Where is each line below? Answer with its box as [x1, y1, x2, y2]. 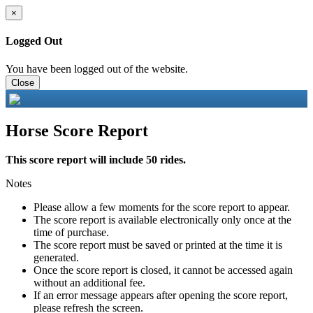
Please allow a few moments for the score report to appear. [34, 201, 290, 214]
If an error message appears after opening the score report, [34, 289, 288, 302]
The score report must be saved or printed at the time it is [34, 239, 282, 252]
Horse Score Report [6, 121, 148, 140]
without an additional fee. [34, 277, 145, 289]
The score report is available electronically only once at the [34, 214, 291, 226]
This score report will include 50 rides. [6, 154, 186, 166]
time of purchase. [34, 226, 109, 239]
